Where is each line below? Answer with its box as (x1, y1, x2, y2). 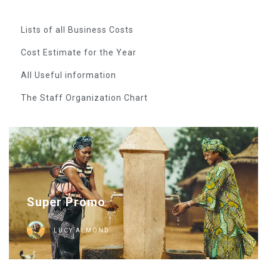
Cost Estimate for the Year (21, 48, 136, 57)
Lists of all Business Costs (21, 25, 133, 35)
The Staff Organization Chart (21, 93, 148, 103)
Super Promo (27, 195, 105, 209)
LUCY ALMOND (54, 227, 110, 234)
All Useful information (21, 70, 116, 80)
